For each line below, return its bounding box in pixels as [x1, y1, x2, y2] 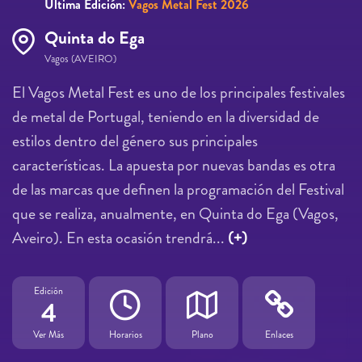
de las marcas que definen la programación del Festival [12, 177, 344, 201]
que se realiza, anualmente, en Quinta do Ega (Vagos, [12, 201, 339, 225]
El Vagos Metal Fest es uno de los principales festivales [12, 80, 345, 104]
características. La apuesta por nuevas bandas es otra [12, 153, 335, 177]
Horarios [108, 327, 142, 343]
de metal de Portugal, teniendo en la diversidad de [12, 104, 319, 128]
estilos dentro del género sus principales [12, 128, 258, 153]
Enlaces [264, 327, 293, 343]
